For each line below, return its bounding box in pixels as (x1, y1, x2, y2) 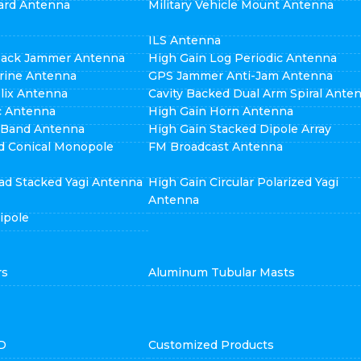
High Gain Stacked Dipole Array (147, 122, 331, 136)
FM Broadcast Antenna (147, 139, 283, 154)
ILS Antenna (147, 33, 221, 48)
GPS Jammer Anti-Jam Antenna (147, 68, 333, 83)
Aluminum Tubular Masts (147, 265, 295, 280)
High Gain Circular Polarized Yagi (147, 175, 338, 189)
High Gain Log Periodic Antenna (147, 51, 337, 65)
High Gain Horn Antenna (147, 104, 293, 118)
